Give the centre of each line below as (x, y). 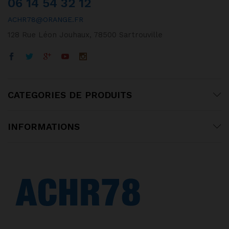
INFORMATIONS (44, 126)
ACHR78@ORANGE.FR (45, 19)
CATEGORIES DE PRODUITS (70, 95)
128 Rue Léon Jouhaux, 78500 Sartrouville (85, 35)
